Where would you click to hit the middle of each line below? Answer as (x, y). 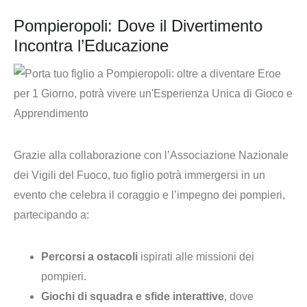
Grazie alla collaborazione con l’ (92, 155)
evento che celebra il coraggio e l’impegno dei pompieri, (149, 195)
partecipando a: (51, 214)
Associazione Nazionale (229, 155)
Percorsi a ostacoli (89, 256)
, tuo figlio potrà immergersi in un (186, 175)
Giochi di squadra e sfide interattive (133, 296)
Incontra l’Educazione (91, 45)
